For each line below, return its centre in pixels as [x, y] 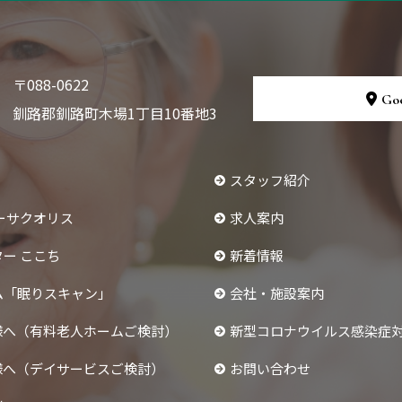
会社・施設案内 [277, 293]
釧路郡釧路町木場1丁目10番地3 [115, 114]
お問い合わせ [270, 368]
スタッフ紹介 [270, 179]
